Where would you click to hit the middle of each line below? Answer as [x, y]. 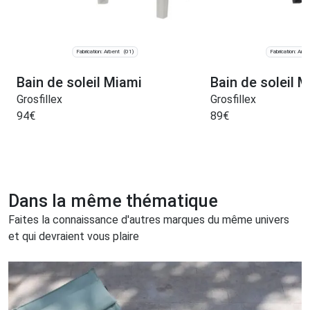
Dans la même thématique [113, 201]
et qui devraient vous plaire [74, 237]
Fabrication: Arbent [98, 52]
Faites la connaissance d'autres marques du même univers [149, 220]
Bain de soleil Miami [79, 83]
